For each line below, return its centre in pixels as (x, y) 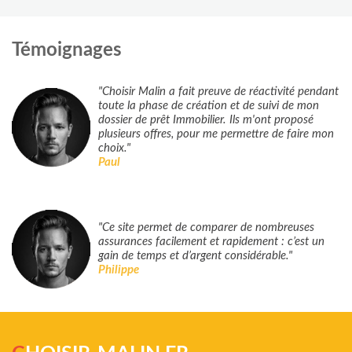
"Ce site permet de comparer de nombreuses (206, 228)
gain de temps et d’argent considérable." (195, 256)
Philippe (119, 270)
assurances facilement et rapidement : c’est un (211, 242)
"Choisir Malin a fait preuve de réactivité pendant (218, 92)
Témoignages (67, 50)
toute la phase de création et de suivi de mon (209, 106)
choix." (114, 148)
